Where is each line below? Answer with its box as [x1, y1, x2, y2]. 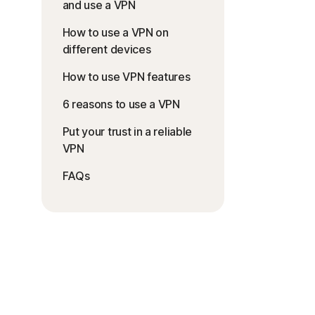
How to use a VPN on [62, 25, 169, 40]
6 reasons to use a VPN [62, 97, 180, 112]
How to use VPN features [62, 70, 191, 84]
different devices [62, 42, 151, 57]
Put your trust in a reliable [62, 124, 193, 139]
